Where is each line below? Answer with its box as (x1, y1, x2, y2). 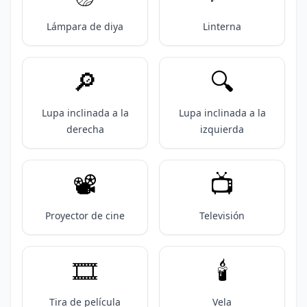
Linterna (203, 20, 241, 33)
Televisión (199, 209, 245, 222)
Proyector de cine (45, 209, 125, 222)
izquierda (200, 123, 244, 136)
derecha (66, 123, 104, 136)
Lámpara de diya (47, 20, 123, 33)
